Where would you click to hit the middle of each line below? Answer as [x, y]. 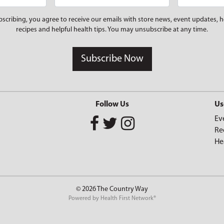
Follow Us [112, 104]
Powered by [84, 198]
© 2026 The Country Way [112, 189]
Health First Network [127, 198]
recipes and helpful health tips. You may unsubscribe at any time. [112, 30]
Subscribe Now [112, 59]
